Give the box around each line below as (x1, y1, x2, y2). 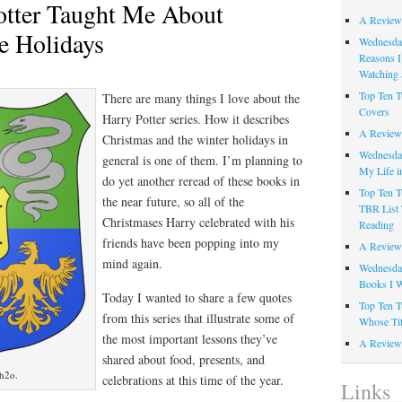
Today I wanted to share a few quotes (102, 289, 292, 307)
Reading (358, 217, 394, 232)
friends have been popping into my (102, 234, 279, 252)
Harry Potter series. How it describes (102, 110, 289, 128)
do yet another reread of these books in (102, 172, 300, 190)
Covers (358, 104, 389, 119)
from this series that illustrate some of (102, 310, 294, 328)
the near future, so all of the (102, 193, 244, 211)
